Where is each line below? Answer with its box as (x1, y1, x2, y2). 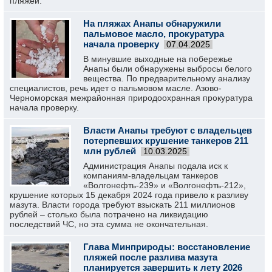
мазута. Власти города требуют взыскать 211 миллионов (10, 200, 235, 209)
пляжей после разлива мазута (83, 252, 217, 262)
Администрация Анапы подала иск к (83, 161, 228, 171)
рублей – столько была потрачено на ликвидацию (10, 209, 208, 219)
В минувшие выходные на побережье (83, 54, 233, 64)
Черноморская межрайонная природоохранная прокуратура (10, 93, 253, 103)
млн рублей (83, 146, 136, 156)
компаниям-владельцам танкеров (83, 171, 218, 180)
